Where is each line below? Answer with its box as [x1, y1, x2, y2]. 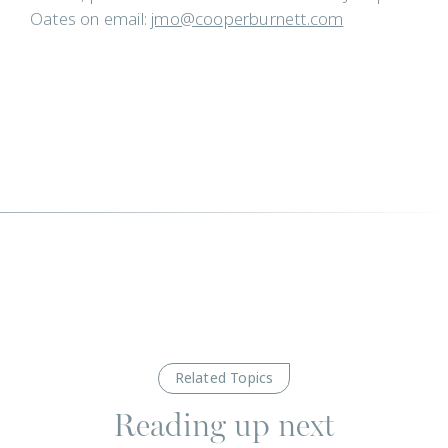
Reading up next [113, 404, 335, 444]
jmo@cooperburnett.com [151, 7, 344, 32]
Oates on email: [30, 7, 152, 32]
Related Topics [174, 368, 274, 389]
